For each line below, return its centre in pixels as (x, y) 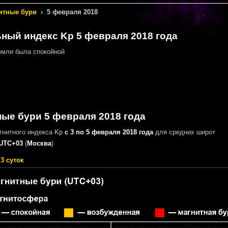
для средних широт (184, 132)
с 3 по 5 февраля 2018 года (109, 132)
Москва (39, 143)
